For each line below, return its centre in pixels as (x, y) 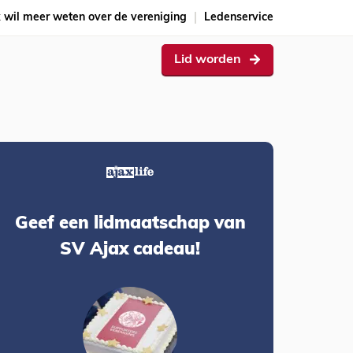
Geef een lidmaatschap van (130, 225)
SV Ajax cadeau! (130, 251)
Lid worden (208, 59)
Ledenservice (239, 18)
